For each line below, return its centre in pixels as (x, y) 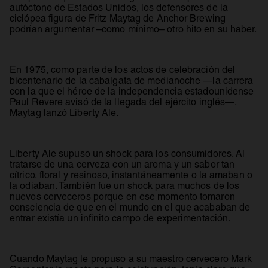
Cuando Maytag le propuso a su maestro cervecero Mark (131, 258)
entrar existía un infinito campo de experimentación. (120, 218)
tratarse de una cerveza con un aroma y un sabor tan (122, 164)
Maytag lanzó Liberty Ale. (64, 112)
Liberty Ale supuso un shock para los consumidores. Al (127, 153)
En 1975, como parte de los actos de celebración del (123, 69)
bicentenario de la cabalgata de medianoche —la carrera (132, 80)
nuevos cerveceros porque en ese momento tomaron (122, 196)
